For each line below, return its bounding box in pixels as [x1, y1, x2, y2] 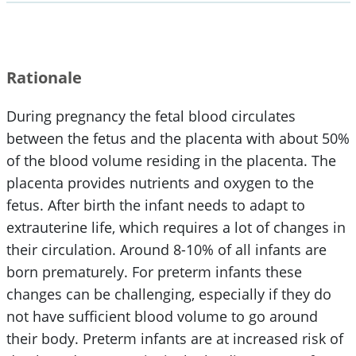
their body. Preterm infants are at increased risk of [6, 328, 343, 348]
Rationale [6, 66, 82, 88]
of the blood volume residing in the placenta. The [6, 150, 336, 170]
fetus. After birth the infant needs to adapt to [6, 195, 305, 215]
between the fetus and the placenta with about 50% [6, 128, 350, 148]
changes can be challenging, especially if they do [6, 284, 331, 304]
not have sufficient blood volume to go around [6, 306, 318, 326]
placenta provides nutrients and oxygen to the [6, 172, 314, 192]
